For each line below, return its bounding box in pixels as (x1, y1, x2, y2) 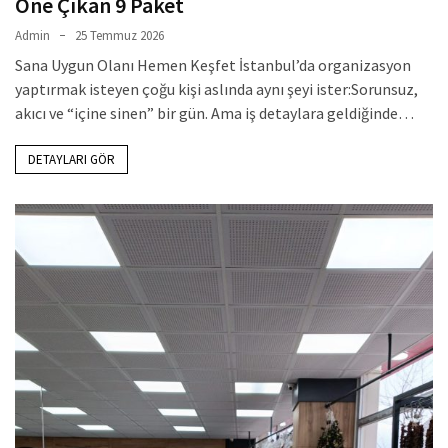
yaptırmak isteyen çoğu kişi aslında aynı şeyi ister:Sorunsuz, (15, 78, 418, 99)
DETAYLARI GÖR (28, 150, 115, 168)
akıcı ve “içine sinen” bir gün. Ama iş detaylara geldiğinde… (15, 102, 414, 123)
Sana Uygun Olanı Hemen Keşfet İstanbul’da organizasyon (15, 54, 411, 75)
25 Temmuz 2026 (75, 26, 164, 44)
